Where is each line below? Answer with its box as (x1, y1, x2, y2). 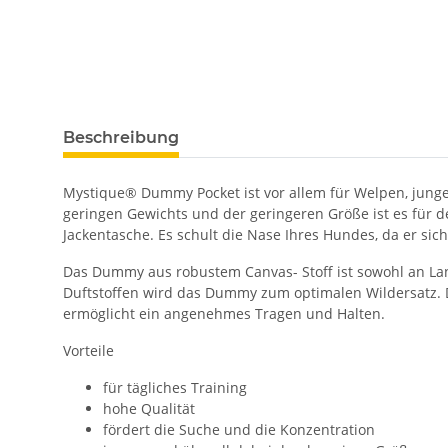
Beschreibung (63, 128, 179, 148)
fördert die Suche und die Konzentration (103, 420, 375, 440)
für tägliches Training (103, 378, 247, 398)
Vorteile (63, 341, 114, 361)
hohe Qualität (103, 399, 195, 419)
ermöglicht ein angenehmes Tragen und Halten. (63, 304, 385, 324)
